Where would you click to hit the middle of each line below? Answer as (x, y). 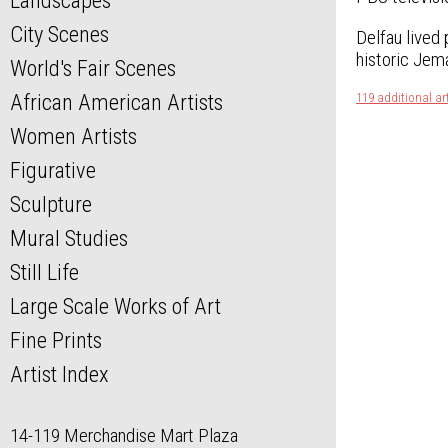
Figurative (53, 170)
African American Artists (116, 102)
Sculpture (51, 204)
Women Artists (73, 136)
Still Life (44, 272)
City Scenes (59, 34)
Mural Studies (69, 238)
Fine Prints (56, 340)
